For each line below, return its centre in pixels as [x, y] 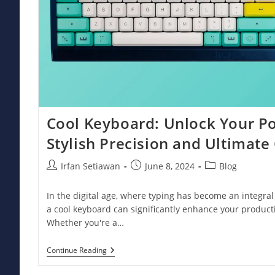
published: [152, 179]
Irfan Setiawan [90, 166]
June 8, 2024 [169, 166]
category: [223, 179]
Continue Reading [76, 250]
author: [61, 179]
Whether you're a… [85, 223]
